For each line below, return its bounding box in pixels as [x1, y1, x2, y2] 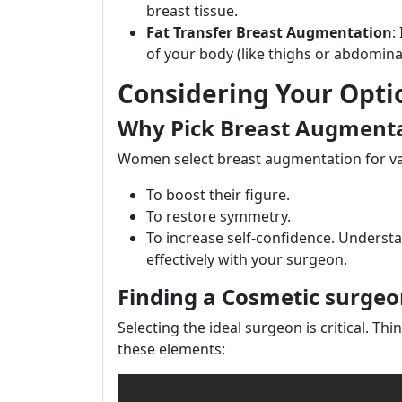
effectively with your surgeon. [146, 249, 347, 269]
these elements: [118, 339, 225, 359]
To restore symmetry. [146, 206, 291, 226]
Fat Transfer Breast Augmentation [146, 22, 392, 42]
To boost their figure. [146, 185, 290, 205]
